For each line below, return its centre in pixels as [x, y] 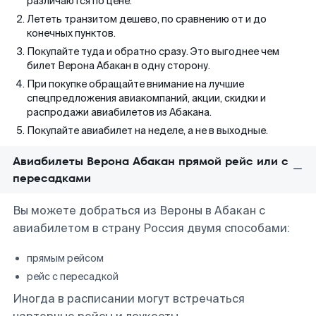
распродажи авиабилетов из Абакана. [119, 112]
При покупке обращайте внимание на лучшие [135, 84]
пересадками [52, 178]
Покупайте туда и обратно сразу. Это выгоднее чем [153, 51]
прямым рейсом [65, 258]
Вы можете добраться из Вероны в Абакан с [139, 211]
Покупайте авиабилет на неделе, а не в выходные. [147, 130]
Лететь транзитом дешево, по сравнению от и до [147, 19]
